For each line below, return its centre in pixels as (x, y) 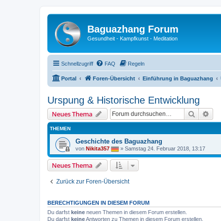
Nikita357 (98, 148)
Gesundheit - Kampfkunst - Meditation (132, 38)
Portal (69, 78)
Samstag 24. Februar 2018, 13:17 (165, 148)
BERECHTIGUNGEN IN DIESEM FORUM (98, 203)
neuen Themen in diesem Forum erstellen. (136, 212)
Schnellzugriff (77, 63)
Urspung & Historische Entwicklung (124, 100)
